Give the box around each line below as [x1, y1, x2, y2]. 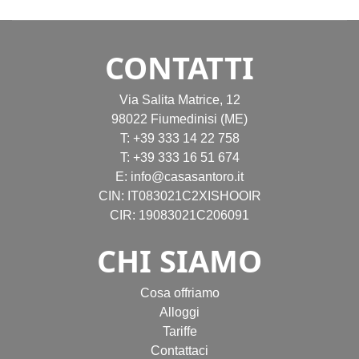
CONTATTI [105, 46, 254, 88]
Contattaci [151, 344, 208, 357]
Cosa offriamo [139, 286, 220, 300]
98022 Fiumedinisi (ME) [111, 112, 248, 126]
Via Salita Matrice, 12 [119, 93, 240, 107]
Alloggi [159, 305, 200, 319]
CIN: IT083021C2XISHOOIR [98, 189, 261, 203]
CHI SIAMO [97, 240, 262, 281]
